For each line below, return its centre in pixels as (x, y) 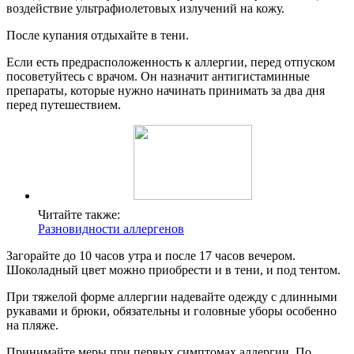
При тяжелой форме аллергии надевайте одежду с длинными (172, 296)
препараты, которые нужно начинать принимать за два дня (166, 90)
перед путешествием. (64, 104)
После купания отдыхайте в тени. (98, 35)
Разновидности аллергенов (111, 228)
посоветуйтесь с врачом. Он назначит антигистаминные (158, 76)
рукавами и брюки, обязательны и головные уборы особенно (171, 311)
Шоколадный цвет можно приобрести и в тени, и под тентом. (173, 269)
